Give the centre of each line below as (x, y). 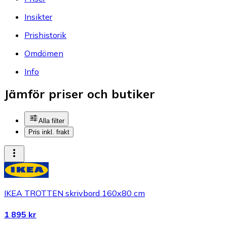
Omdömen (44, 53)
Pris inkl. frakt (49, 132)
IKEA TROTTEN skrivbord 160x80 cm (74, 193)
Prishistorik (45, 35)
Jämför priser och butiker (80, 94)
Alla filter (51, 121)
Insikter (38, 16)
